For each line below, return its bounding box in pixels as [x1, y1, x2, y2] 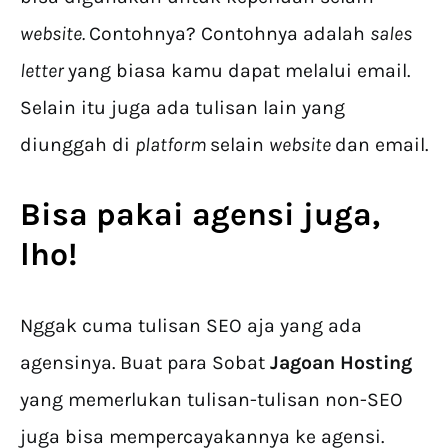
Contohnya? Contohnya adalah [89, 21, 370, 45]
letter [20, 58, 68, 82]
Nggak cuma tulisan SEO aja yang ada [20, 313, 362, 337]
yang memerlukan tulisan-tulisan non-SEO [20, 387, 403, 411]
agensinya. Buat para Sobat [20, 350, 270, 374]
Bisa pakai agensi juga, [20, 195, 380, 233]
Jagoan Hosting [270, 350, 412, 374]
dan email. [335, 132, 428, 156]
